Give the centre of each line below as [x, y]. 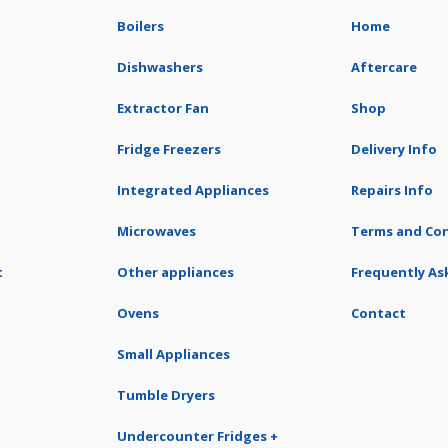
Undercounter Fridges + [197, 436]
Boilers [140, 26]
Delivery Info [394, 149]
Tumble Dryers [166, 395]
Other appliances [175, 272]
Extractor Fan [163, 108]
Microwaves [156, 231]
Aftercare [384, 67]
